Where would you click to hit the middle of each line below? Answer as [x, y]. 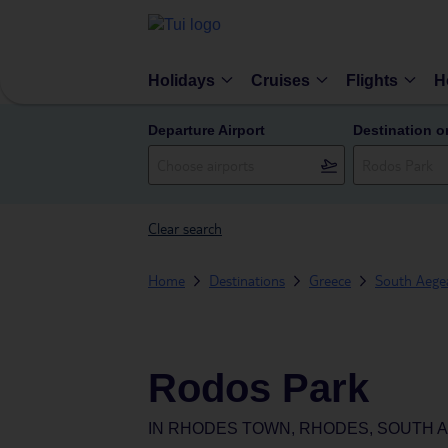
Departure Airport [206, 130]
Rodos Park [258, 388]
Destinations [247, 280]
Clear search [185, 228]
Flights [372, 80]
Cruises [280, 80]
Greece [330, 280]
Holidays [181, 80]
